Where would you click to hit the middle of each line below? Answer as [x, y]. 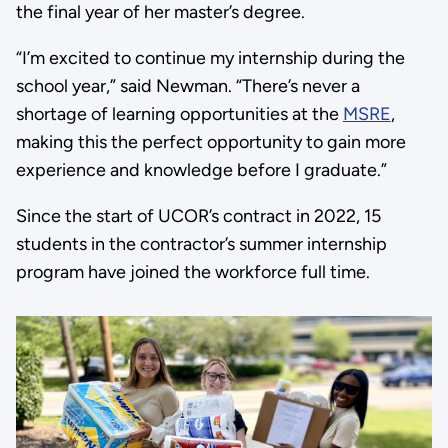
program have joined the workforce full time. [192, 271]
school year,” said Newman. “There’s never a [187, 85]
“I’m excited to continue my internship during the [210, 57]
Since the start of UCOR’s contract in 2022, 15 [198, 215]
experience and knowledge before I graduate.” [201, 169]
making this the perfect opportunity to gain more [210, 141]
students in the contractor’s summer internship [201, 243]
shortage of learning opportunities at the [179, 113]
